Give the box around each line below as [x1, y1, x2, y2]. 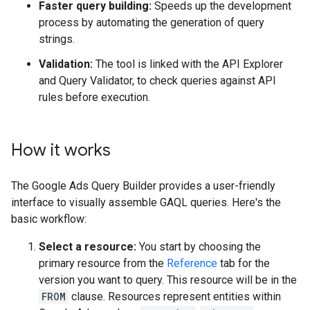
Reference [167, 257, 217, 270]
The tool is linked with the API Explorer [93, 57, 283, 71]
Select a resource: [39, 240, 136, 253]
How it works [11, 140, 111, 161]
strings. [39, 33, 75, 46]
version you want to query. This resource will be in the [39, 273, 297, 286]
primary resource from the [39, 257, 167, 270]
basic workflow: [11, 212, 86, 226]
